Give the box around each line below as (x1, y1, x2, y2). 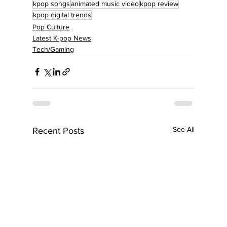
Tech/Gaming (32, 45, 74, 53)
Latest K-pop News (32, 33, 91, 42)
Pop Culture (32, 22, 69, 31)
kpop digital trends (33, 10, 91, 19)
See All (173, 125, 195, 133)
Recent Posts (32, 125, 84, 136)
